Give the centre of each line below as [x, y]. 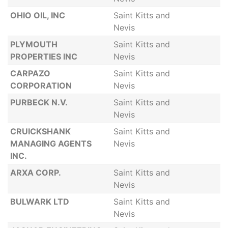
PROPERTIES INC [44, 56]
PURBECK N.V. [39, 102]
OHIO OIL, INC [37, 15]
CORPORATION [41, 85]
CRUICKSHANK [40, 131]
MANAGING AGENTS [51, 144]
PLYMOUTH [34, 44]
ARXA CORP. [35, 173]
